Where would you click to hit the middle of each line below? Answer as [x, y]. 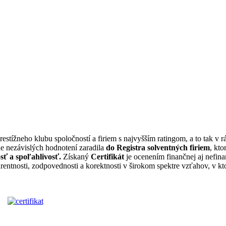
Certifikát [107, 157]
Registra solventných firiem [163, 148]
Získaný [76, 157]
